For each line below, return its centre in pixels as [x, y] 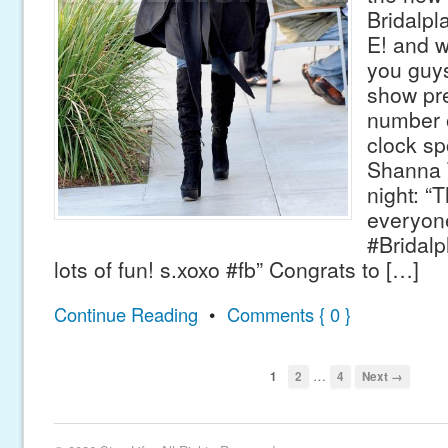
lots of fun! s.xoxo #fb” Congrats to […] [236, 268]
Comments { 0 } [288, 314]
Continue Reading [125, 314]
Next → [383, 376]
